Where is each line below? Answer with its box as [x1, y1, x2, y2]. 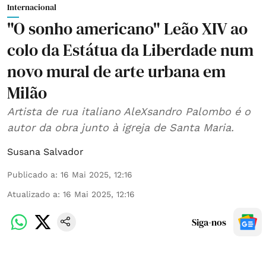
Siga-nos [192, 216, 226, 229]
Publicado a [7, 170, 55, 180]
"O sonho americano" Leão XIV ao [7, 17, 248, 40]
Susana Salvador [7, 146, 84, 158]
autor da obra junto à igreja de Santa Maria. [7, 121, 234, 134]
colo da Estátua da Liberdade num [7, 39, 254, 62]
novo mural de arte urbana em [7, 60, 226, 83]
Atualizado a [7, 189, 58, 199]
